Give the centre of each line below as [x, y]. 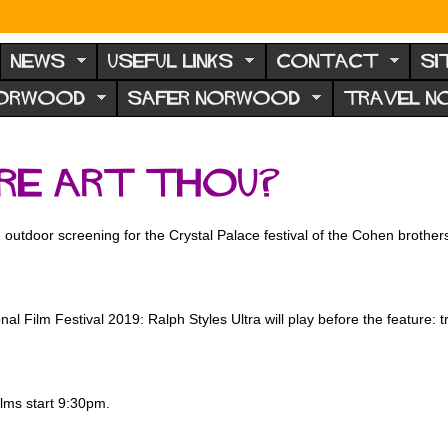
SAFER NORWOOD [214, 98]
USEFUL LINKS [170, 61]
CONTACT [327, 61]
